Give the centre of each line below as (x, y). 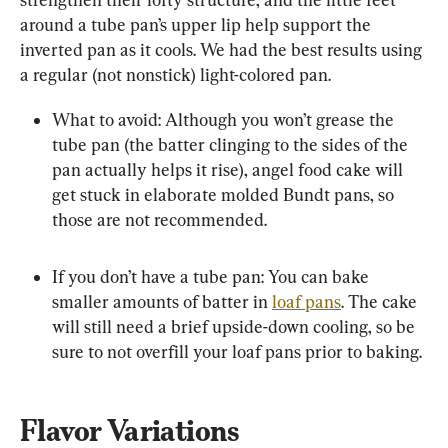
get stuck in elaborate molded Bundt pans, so (225, 194)
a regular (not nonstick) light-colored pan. (175, 74)
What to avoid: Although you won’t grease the (225, 119)
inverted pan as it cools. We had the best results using (223, 49)
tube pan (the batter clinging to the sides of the (232, 144)
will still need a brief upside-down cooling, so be (235, 326)
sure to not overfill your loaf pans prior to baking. (237, 351)
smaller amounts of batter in (162, 301)
